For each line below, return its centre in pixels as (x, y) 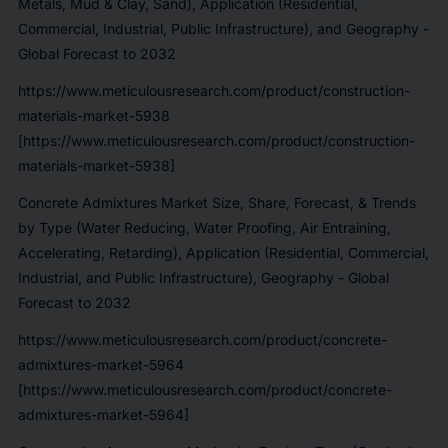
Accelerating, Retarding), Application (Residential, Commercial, (223, 252)
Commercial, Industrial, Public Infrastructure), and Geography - (223, 28)
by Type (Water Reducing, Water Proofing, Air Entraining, (204, 227)
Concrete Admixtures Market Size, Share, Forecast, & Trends (216, 202)
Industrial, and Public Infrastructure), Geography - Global (203, 277)
